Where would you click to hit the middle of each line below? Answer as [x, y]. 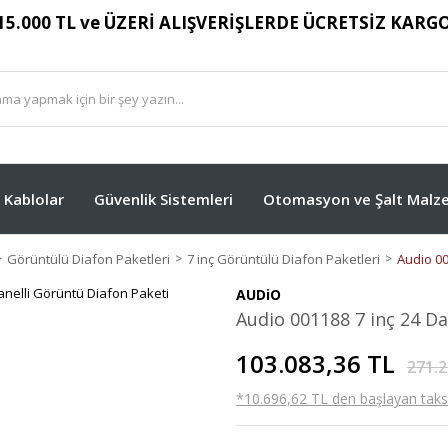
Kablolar [34, 198]
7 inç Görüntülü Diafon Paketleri [283, 258]
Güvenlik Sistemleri [163, 198]
